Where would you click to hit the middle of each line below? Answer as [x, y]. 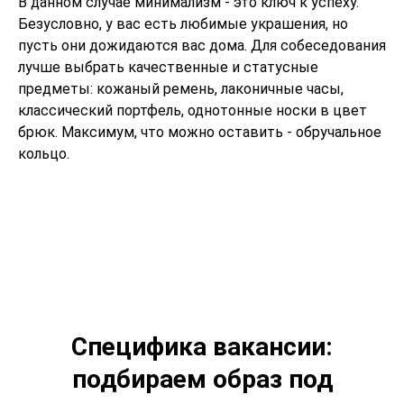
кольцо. [44, 154]
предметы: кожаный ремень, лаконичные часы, [181, 89]
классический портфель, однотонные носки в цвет [193, 111]
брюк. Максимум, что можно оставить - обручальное [200, 133]
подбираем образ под [202, 379]
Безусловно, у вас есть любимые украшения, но [183, 24]
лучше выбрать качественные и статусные [168, 68]
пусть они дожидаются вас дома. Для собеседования [202, 46]
